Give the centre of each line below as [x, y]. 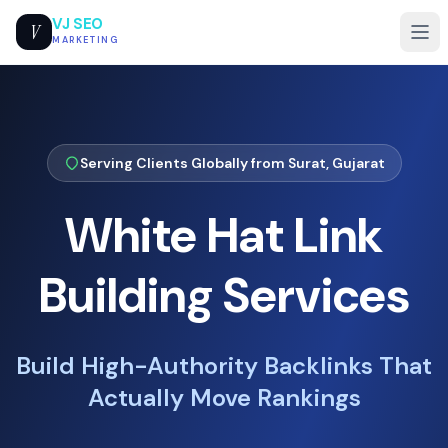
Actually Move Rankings [224, 397]
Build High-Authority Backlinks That [224, 365]
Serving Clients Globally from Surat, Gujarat [232, 163]
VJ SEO [77, 24]
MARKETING [85, 40]
